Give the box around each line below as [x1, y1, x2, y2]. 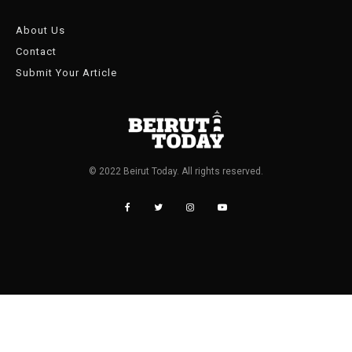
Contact [16, 46, 57, 58]
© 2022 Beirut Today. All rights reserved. [89, 166, 263, 178]
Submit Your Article [16, 67, 117, 79]
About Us [16, 24, 65, 37]
